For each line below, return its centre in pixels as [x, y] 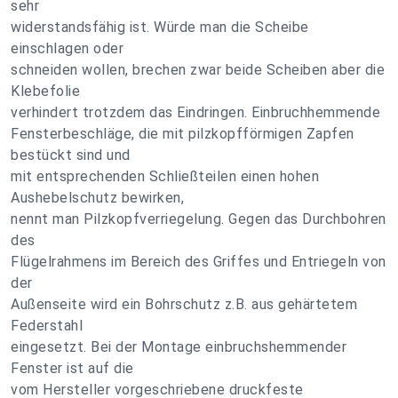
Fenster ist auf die [72, 368]
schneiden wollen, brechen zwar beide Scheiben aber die [198, 70]
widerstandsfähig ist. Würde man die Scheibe [160, 27]
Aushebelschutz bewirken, [97, 198]
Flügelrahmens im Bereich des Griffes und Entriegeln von [199, 262]
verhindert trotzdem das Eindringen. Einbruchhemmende [195, 112]
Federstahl [47, 326]
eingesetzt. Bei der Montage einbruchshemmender [179, 347]
